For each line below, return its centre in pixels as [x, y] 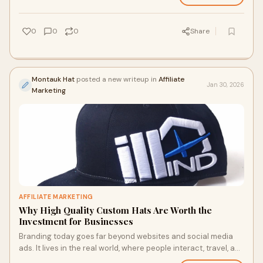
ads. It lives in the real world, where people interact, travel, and [131, 248]
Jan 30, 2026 [225, 85]
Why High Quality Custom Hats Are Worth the [115, 210]
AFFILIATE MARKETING [56, 197]
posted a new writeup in [117, 79]
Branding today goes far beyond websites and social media [126, 236]
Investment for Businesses [76, 221]
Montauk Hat [53, 79]
